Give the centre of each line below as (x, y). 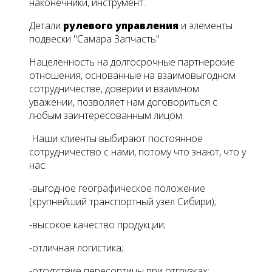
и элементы (206, 26)
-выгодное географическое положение (117, 189)
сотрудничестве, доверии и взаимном (114, 89)
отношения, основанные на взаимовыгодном (132, 76)
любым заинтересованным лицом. (107, 116)
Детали (46, 26)
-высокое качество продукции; (97, 225)
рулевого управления (121, 26)
